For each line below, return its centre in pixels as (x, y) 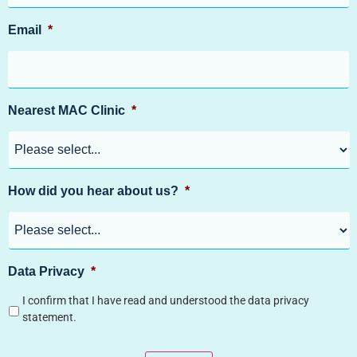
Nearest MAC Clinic (67, 110)
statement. (49, 317)
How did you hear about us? (93, 190)
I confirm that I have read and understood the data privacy (166, 300)
